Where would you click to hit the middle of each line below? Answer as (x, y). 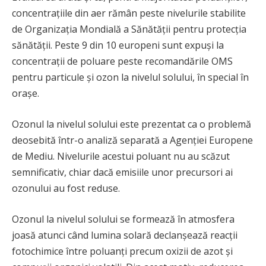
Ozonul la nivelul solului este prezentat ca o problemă (132, 124)
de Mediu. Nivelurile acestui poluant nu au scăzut (121, 156)
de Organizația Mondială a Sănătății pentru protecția (129, 29)
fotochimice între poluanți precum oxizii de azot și (122, 251)
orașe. (26, 94)
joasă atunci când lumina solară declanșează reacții (125, 235)
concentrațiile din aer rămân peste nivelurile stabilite (129, 13)
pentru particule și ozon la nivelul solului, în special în (130, 77)
